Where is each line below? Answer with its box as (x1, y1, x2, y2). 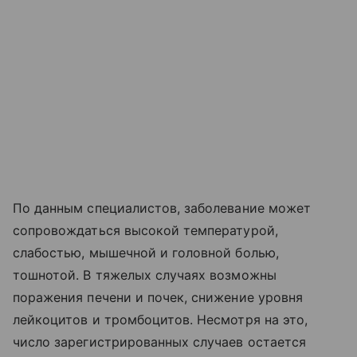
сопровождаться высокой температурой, (13, 222, 278, 239)
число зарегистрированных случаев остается (13, 334, 306, 351)
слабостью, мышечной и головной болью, (13, 245, 279, 261)
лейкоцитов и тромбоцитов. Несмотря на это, (13, 312, 308, 328)
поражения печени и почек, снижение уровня (13, 289, 303, 306)
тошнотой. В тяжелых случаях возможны (13, 267, 277, 284)
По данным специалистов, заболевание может (13, 200, 311, 217)
